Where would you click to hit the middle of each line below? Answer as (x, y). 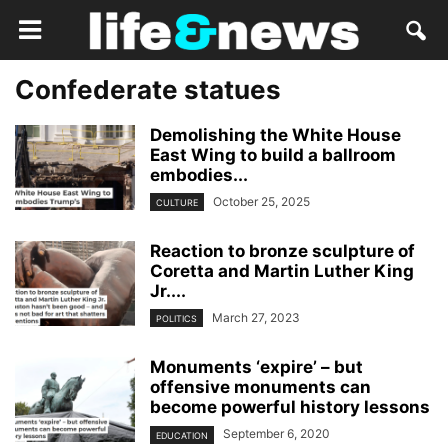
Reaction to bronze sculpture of (282, 251)
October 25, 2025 (261, 201)
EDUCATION (182, 435)
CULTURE (177, 203)
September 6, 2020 (276, 434)
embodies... (199, 175)
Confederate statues (148, 89)
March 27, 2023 (256, 318)
